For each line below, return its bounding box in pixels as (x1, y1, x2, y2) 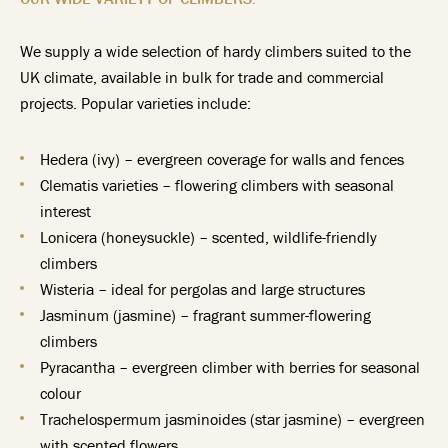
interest (40, 201, 91, 221)
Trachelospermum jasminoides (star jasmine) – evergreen (40, 409, 425, 429)
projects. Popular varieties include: (20, 93, 251, 113)
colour (40, 383, 81, 403)
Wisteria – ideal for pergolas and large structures (40, 279, 365, 299)
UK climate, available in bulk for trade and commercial (20, 67, 384, 87)
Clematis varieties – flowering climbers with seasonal (40, 175, 394, 195)
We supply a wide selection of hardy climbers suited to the (20, 41, 411, 61)
